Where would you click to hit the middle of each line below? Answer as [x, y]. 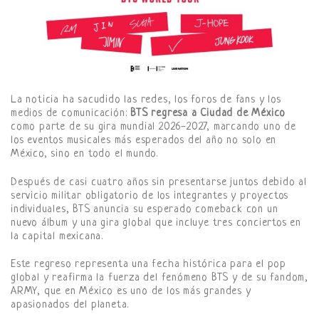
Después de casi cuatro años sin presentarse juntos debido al [159, 182]
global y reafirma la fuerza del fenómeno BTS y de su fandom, [159, 278]
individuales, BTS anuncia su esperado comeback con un [145, 209]
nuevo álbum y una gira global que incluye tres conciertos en [156, 223]
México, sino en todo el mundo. [85, 154]
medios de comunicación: [71, 113]
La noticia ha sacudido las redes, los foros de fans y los [146, 100]
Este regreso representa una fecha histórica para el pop [148, 265]
